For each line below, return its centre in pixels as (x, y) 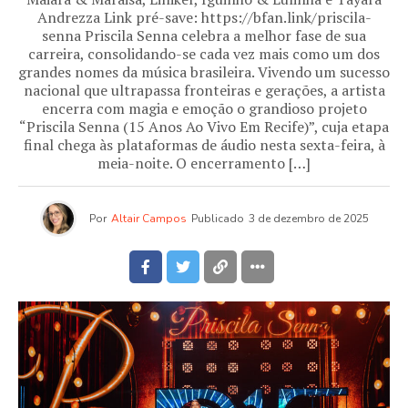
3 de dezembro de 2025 (308, 219)
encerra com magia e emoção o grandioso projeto (204, 109)
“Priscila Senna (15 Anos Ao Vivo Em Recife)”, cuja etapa (204, 127)
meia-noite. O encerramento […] (204, 163)
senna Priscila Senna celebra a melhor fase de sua (204, 36)
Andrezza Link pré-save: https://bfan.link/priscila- (204, 18)
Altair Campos (148, 219)
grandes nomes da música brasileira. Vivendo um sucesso (204, 72)
